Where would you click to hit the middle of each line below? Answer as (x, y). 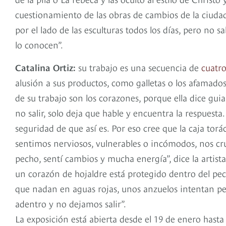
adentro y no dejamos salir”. (71, 203)
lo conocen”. (39, 44)
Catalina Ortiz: (45, 67)
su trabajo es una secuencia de (138, 67)
